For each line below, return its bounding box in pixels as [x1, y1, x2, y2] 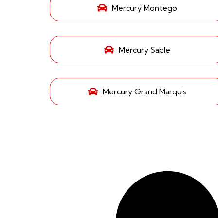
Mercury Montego [112, 2, 177, 13]
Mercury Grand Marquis [103, 86, 186, 96]
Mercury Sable [119, 44, 170, 54]
